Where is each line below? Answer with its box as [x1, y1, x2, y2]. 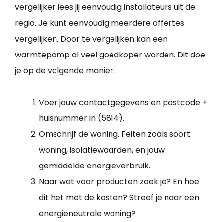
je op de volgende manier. [15, 65, 115, 77]
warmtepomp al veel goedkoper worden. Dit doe [15, 49, 205, 61]
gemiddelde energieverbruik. [39, 160, 150, 172]
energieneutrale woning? [39, 208, 136, 220]
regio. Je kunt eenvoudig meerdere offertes [15, 17, 184, 29]
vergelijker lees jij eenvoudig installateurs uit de [15, 1, 195, 13]
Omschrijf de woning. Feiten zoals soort [39, 128, 190, 140]
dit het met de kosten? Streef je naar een [39, 192, 199, 204]
